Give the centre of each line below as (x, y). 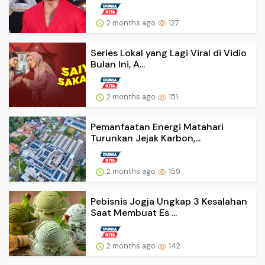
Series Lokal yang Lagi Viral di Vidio (169, 53)
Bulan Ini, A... (118, 64)
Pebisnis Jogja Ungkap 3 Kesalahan (169, 202)
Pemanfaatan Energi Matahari (157, 127)
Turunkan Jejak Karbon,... (146, 138)
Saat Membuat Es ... (134, 213)
